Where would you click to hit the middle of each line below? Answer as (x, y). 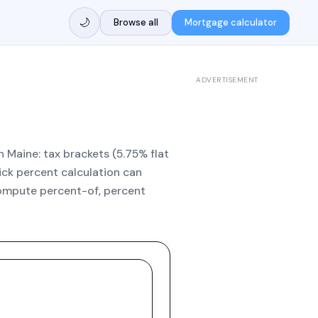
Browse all (136, 22)
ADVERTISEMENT (227, 80)
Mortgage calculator (230, 22)
